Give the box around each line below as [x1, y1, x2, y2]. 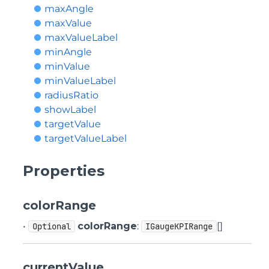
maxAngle [44, 3, 94, 14]
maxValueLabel [44, 32, 118, 43]
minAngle [44, 46, 92, 58]
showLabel [44, 104, 96, 115]
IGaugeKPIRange [145, 221, 213, 232]
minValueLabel [44, 75, 116, 86]
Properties [23, 162, 104, 180]
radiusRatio [44, 89, 98, 101]
